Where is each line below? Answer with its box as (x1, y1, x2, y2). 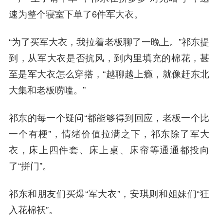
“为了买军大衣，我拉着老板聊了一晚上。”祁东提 (8, 35, 210, 48)
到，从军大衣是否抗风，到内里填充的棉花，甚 (8, 51, 210, 64)
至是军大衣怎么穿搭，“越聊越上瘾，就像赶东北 (8, 67, 210, 80)
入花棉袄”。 (8, 202, 58, 216)
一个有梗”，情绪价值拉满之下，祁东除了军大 (8, 127, 210, 140)
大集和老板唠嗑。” (8, 83, 86, 96)
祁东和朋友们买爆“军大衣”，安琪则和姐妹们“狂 (8, 186, 210, 200)
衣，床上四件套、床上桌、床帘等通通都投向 (8, 143, 210, 156)
